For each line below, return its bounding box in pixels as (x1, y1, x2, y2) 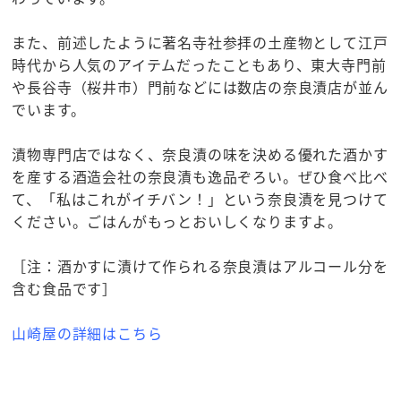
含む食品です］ (12, 277, 118, 300)
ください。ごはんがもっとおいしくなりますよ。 (12, 210, 344, 233)
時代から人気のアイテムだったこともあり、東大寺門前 (12, 54, 387, 76)
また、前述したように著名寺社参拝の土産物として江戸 (12, 31, 388, 54)
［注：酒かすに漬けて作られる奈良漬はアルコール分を (12, 255, 388, 277)
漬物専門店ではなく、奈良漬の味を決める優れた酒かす (12, 143, 388, 166)
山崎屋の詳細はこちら (12, 322, 163, 345)
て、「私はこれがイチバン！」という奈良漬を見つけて (12, 188, 388, 210)
